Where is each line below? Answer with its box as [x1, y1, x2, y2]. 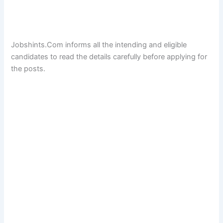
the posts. [11, 64, 46, 73]
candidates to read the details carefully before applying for [11, 52, 208, 61]
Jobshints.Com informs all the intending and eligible [11, 40, 187, 49]
